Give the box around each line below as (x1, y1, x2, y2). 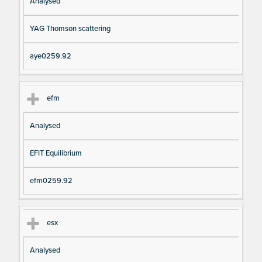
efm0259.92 (29, 176, 73, 186)
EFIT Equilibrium (29, 149, 82, 158)
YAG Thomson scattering (29, 23, 111, 33)
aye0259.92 (29, 51, 71, 61)
